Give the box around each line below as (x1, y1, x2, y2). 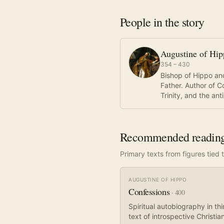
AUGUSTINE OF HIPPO (128, 176, 186, 182)
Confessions (128, 185, 170, 197)
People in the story (120, 14, 204, 30)
